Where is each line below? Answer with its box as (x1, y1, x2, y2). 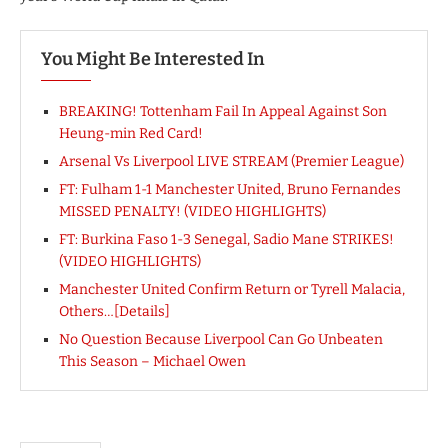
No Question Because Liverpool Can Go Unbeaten (59, 331, 383, 349)
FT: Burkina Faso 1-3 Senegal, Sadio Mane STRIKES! (59, 231, 394, 249)
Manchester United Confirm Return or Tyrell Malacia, (59, 281, 405, 299)
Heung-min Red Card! (59, 125, 203, 143)
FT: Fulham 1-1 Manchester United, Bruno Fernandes (59, 181, 401, 199)
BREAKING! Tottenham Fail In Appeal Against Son (59, 103, 387, 121)
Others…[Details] (59, 303, 170, 321)
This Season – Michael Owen (59, 353, 246, 371)
